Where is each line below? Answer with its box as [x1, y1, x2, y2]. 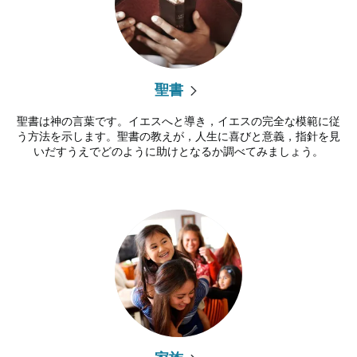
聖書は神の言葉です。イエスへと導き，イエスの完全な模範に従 [17, 113, 340, 128]
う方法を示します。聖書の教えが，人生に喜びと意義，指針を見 [17, 128, 340, 143]
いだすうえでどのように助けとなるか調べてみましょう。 [33, 143, 324, 159]
